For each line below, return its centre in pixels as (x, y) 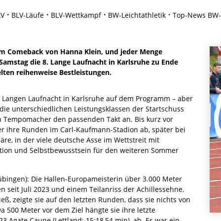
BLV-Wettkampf (76, 15)
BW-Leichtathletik (137, 15)
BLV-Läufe (28, 15)
